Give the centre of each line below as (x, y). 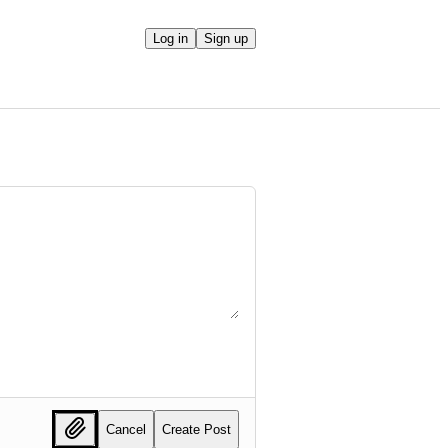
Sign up (226, 38)
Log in (170, 38)
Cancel (126, 430)
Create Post (196, 430)
